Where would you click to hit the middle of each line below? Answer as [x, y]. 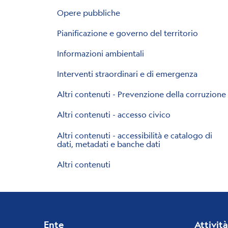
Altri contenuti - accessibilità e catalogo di [134, 135]
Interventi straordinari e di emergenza [127, 74]
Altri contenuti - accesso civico [113, 115]
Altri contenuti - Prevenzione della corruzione [141, 94]
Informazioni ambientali [100, 53]
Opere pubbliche [88, 12]
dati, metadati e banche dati [108, 144]
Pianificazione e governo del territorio [127, 33]
